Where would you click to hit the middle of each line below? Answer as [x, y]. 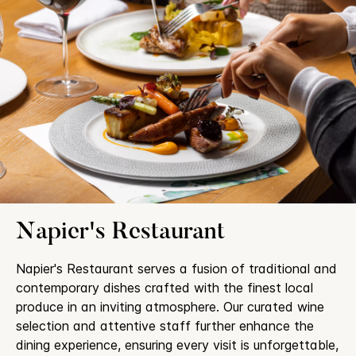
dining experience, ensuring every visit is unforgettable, [177, 344]
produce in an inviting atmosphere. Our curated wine [170, 306]
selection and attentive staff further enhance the [165, 325]
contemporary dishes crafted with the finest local [164, 287]
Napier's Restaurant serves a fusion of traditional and [176, 268]
